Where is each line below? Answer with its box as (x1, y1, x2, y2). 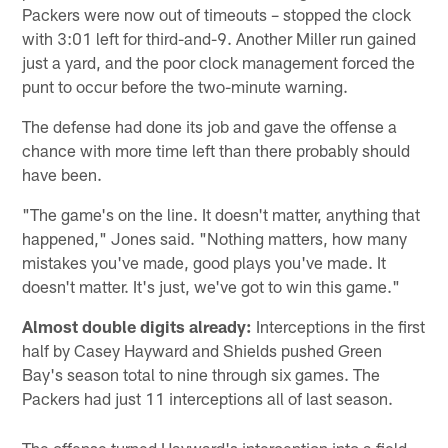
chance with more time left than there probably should (22, 139, 411, 160)
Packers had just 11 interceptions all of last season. (22, 387, 394, 408)
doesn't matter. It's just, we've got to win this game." (22, 275, 401, 296)
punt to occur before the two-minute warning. (22, 75, 349, 96)
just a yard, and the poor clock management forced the (22, 51, 416, 72)
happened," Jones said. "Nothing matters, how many (22, 227, 408, 248)
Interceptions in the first (252, 315, 426, 336)
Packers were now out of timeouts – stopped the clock (22, 3, 412, 24)
